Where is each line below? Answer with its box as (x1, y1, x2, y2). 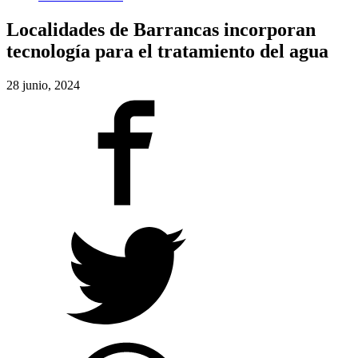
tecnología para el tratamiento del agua (6, 40, 328, 62)
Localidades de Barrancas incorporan (6, 18, 316, 40)
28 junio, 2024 (6, 78, 80, 92)
